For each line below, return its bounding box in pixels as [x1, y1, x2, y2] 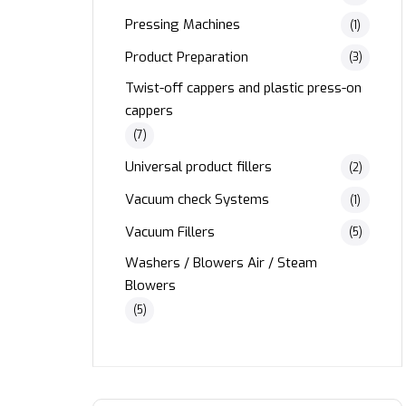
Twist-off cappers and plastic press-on [125, 78, 362, 97]
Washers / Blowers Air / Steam [125, 253, 317, 272]
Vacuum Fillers [125, 222, 215, 241]
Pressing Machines [125, 15, 240, 34]
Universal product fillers [125, 158, 272, 177]
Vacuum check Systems [125, 190, 269, 209]
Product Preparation [125, 47, 248, 66]
